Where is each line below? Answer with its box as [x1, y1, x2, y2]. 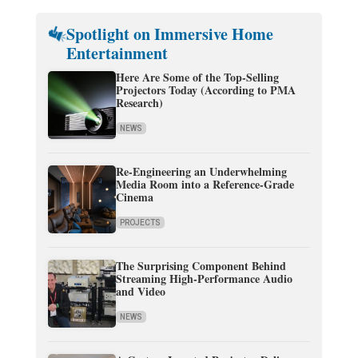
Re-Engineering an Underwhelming [115, 163, 287, 181]
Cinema [115, 189, 153, 206]
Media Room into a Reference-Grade [115, 176, 294, 193]
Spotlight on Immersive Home [66, 22, 274, 46]
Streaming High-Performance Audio [115, 270, 292, 288]
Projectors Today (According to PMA [115, 82, 296, 99]
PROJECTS [119, 218, 161, 228]
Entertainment [66, 42, 169, 66]
